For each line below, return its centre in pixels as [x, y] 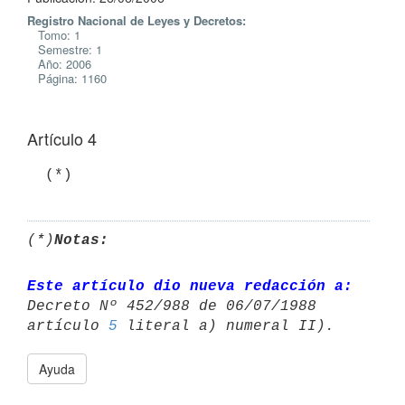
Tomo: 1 [54, 35]
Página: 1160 [67, 78]
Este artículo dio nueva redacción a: [190, 286]
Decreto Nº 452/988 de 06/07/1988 [176, 306]
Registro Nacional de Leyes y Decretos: [137, 20]
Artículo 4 [62, 138]
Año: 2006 [59, 64]
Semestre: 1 [65, 49]
